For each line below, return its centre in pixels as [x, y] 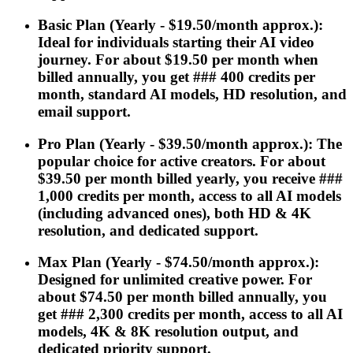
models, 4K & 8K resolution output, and [168, 332]
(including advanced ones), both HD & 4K [175, 213]
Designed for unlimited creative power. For [175, 280]
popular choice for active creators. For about [182, 161]
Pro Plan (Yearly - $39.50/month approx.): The [190, 143]
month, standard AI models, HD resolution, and [192, 94]
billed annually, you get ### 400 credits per [176, 76]
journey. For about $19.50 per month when [178, 59]
